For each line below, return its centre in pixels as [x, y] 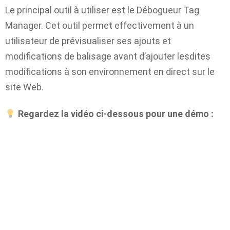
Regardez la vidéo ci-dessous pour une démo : [114, 114]
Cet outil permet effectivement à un [120, 25]
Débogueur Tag [167, 10]
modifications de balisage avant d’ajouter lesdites [108, 56]
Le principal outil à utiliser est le [70, 10]
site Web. [24, 87]
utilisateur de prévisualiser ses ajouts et [88, 41]
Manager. [25, 25]
